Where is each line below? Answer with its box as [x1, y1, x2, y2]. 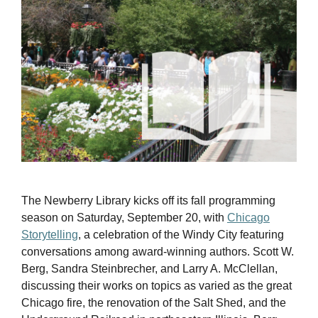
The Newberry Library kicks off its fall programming [21, 194, 275, 207]
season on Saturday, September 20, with [21, 211, 227, 224]
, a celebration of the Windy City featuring [78, 228, 284, 241]
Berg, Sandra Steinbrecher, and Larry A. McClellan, [21, 262, 278, 275]
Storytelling [21, 228, 78, 241]
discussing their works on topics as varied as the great [21, 279, 292, 292]
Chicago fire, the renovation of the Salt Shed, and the [21, 296, 286, 309]
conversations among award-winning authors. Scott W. [21, 245, 294, 258]
